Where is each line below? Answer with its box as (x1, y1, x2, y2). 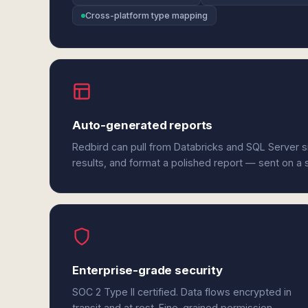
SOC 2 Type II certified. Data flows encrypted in (72, 286, 291, 298)
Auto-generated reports (72, 118, 213, 132)
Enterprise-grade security (72, 263, 223, 277)
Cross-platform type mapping (85, 10, 208, 21)
